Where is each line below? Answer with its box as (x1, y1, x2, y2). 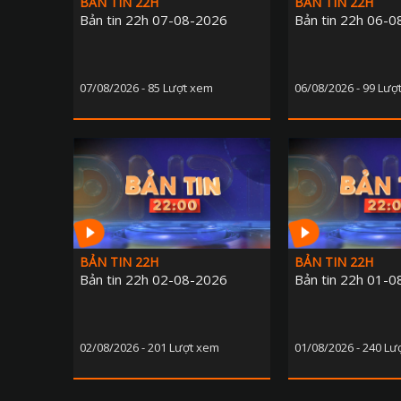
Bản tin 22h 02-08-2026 (80, 270, 227, 289)
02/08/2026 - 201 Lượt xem (80, 339, 219, 356)
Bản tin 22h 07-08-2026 (80, 11, 227, 30)
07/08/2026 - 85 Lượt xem (80, 80, 213, 97)
